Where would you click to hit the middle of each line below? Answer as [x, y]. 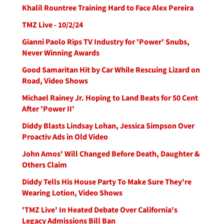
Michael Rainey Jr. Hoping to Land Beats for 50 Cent [110, 97]
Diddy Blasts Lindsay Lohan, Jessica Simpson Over [108, 125]
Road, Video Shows [55, 80]
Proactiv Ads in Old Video [65, 136]
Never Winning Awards [61, 52]
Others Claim [44, 164]
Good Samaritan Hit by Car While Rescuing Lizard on [111, 69]
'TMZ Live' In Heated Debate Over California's [100, 209]
